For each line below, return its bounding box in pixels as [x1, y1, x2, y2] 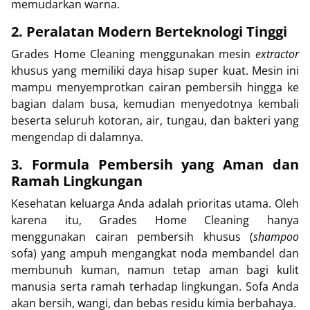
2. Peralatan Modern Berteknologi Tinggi [11, 22, 287, 42]
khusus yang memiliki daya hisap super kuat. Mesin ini [11, 63, 299, 79]
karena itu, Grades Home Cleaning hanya [11, 212, 299, 228]
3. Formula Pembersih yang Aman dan [11, 155, 299, 174]
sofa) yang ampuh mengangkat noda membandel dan [11, 246, 299, 262]
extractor [255, 46, 299, 62]
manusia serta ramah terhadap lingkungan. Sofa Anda [11, 279, 299, 295]
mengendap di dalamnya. [11, 129, 143, 145]
